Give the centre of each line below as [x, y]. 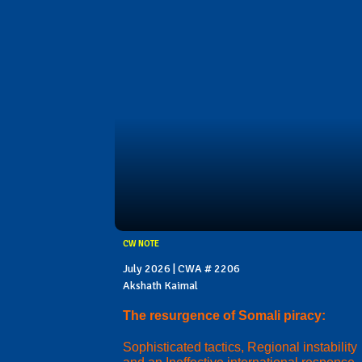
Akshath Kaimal [160, 285]
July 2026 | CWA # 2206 [181, 268]
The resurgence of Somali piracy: [224, 315]
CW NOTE [141, 243]
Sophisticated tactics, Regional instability [240, 347]
